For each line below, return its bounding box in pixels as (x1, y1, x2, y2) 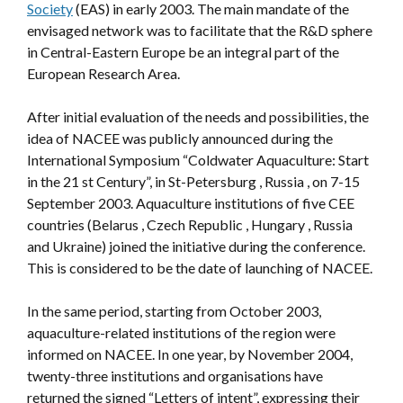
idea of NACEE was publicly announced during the (27, 129, 333, 147)
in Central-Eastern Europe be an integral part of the (27, 42, 339, 60)
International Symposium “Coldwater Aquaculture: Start (27, 150, 369, 168)
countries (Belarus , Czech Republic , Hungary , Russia (27, 215, 353, 233)
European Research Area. (27, 64, 180, 82)
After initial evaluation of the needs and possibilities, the (27, 107, 369, 125)
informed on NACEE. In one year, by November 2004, (27, 345, 353, 363)
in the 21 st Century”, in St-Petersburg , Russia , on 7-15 (27, 172, 360, 190)
